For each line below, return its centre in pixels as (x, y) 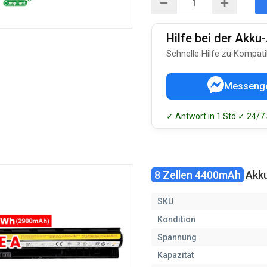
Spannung (177, 237)
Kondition (176, 219)
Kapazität (176, 255)
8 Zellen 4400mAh (198, 175)
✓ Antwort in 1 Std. (202, 116)
